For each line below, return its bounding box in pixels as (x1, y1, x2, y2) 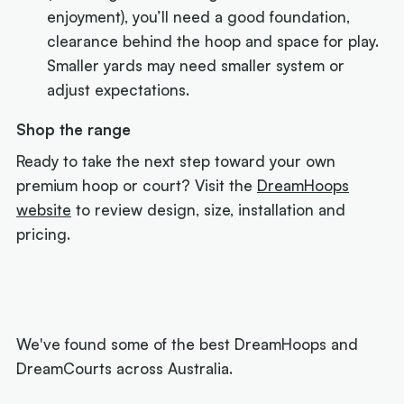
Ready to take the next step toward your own (16, 151, 336, 171)
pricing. (16, 225, 71, 244)
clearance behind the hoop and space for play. (47, 31, 380, 50)
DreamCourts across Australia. (16, 359, 234, 379)
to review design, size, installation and (71, 200, 346, 220)
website (16, 200, 72, 220)
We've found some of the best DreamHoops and (16, 335, 359, 354)
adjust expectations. (47, 79, 190, 99)
